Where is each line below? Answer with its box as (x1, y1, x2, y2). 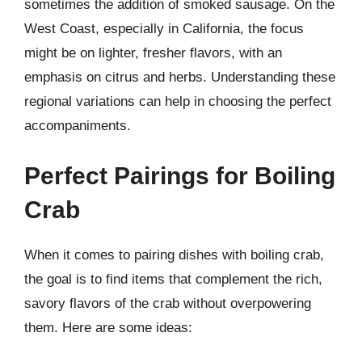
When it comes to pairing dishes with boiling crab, (24, 246, 324, 263)
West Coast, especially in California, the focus (24, 21, 304, 36)
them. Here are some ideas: (24, 319, 192, 335)
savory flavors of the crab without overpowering (24, 295, 311, 311)
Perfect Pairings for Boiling (24, 162, 335, 189)
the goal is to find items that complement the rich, (24, 271, 322, 287)
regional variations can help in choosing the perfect (24, 94, 331, 109)
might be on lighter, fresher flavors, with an (24, 45, 282, 61)
